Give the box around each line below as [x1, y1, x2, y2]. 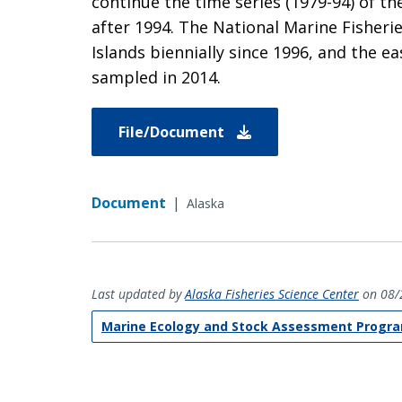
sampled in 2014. [92, 66, 221, 88]
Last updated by [92, 284, 185, 302]
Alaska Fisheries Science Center [185, 284, 359, 302]
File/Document [118, 121, 228, 142]
